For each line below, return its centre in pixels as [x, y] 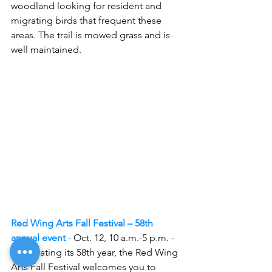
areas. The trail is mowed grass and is [92, 35]
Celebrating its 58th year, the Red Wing [96, 252]
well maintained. [46, 49]
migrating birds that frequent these [87, 20]
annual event [38, 237]
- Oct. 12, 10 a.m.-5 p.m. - [121, 237]
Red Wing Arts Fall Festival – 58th [83, 223]
